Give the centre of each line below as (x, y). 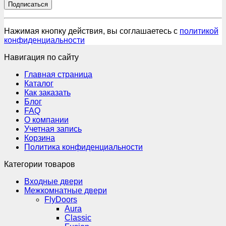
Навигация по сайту (41, 58)
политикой (199, 31)
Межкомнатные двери (66, 191)
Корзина (40, 138)
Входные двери (53, 182)
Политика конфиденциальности (83, 147)
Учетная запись (53, 129)
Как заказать (47, 93)
